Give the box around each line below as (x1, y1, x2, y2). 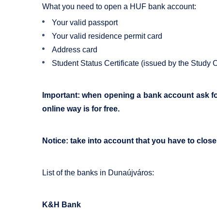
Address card (52, 46, 97, 54)
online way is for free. (42, 105, 120, 113)
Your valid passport (52, 18, 118, 27)
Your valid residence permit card (52, 32, 162, 41)
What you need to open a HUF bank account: (42, 2, 196, 11)
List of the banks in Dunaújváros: (42, 169, 154, 177)
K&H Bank (42, 201, 81, 209)
